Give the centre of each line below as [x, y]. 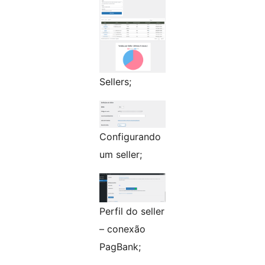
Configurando [130, 137]
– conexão [122, 229]
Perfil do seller [132, 211]
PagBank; [120, 247]
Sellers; [115, 82]
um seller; [121, 155]
